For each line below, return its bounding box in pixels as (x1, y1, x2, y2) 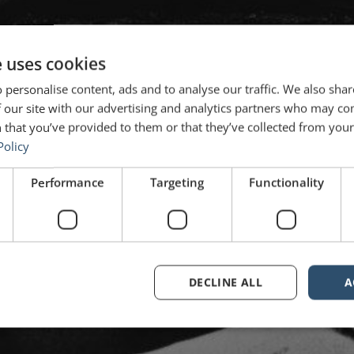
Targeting (150, 174, 204, 190)
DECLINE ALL (188, 274, 263, 289)
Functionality (248, 174, 324, 190)
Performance (31, 174, 105, 190)
